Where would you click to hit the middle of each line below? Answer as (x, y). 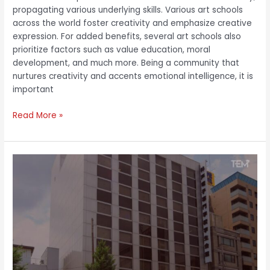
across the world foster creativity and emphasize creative (133, 24)
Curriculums (36, 213)
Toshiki (26, 160)
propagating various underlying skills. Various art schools (128, 10)
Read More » (38, 115)
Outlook (28, 253)
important (33, 90)
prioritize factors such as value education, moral (112, 50)
